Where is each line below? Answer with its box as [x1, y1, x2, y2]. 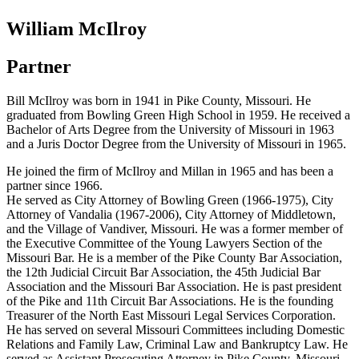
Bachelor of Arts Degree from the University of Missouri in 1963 [6, 122, 334, 136]
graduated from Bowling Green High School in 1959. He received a [6, 107, 350, 122]
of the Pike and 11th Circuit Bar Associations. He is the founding [6, 293, 333, 308]
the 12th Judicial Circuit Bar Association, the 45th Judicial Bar [6, 264, 321, 279]
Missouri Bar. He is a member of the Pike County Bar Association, [6, 250, 342, 264]
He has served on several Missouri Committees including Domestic [6, 322, 345, 337]
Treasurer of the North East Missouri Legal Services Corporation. [6, 308, 336, 322]
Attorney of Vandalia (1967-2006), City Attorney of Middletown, [6, 207, 336, 221]
